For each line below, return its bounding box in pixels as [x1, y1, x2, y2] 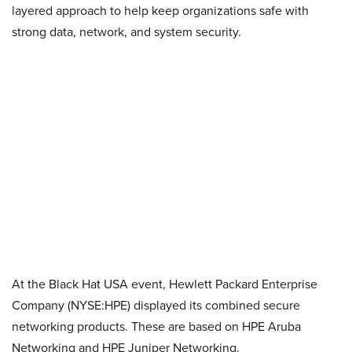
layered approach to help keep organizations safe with [12, 2, 309, 20]
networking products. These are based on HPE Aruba [12, 317, 301, 335]
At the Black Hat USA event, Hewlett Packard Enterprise [12, 275, 317, 293]
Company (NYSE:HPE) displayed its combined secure [12, 296, 300, 314]
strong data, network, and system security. [12, 23, 241, 41]
